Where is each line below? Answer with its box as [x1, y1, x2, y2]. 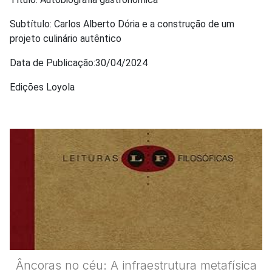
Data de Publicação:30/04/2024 [10, 57, 148, 69]
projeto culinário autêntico [10, 33, 121, 45]
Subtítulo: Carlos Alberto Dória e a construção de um [10, 18, 234, 30]
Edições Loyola [10, 81, 75, 93]
